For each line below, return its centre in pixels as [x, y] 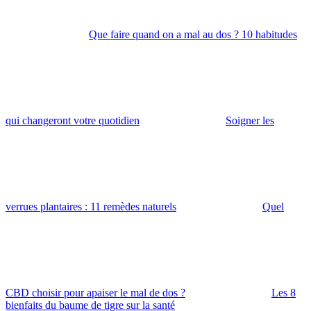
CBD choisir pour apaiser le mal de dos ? [95, 292]
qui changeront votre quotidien [73, 120]
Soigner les [250, 120]
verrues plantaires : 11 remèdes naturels [91, 206]
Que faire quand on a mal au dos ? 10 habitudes [193, 34]
